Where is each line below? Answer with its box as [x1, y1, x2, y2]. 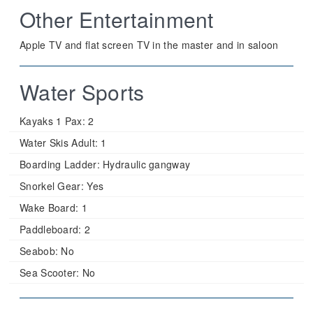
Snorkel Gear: [20, 179, 84, 193]
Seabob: [20, 244, 59, 258]
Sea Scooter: [20, 265, 80, 279]
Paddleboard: [20, 222, 82, 236]
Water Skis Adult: [20, 136, 99, 150]
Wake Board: [20, 201, 79, 214]
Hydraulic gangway [99, 157, 191, 171]
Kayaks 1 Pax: [20, 114, 85, 128]
